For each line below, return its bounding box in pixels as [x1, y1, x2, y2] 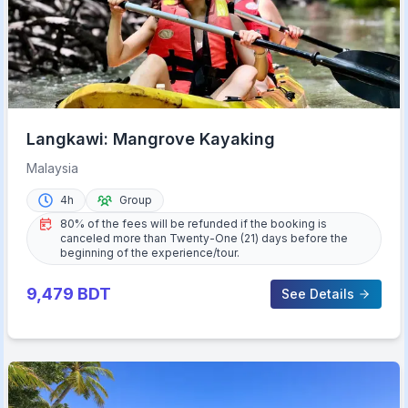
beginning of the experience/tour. [60, 245, 240, 260]
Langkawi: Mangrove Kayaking [26, 128, 276, 148]
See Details [280, 285, 354, 301]
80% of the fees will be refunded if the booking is [60, 216, 328, 230]
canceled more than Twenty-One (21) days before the [60, 230, 349, 245]
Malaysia [26, 159, 79, 176]
